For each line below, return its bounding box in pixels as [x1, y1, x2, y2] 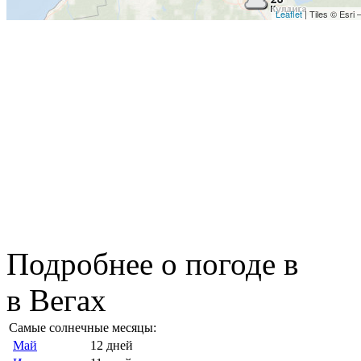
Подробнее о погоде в [6, 246, 298, 281]
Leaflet [276, 6, 302, 20]
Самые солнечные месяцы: [9, 320, 156, 334]
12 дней [90, 338, 133, 352]
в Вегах [6, 282, 106, 317]
